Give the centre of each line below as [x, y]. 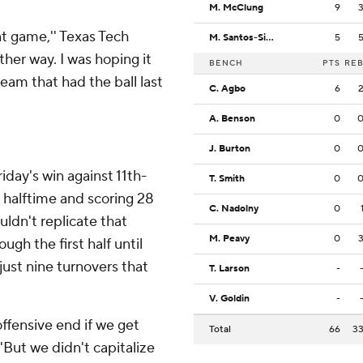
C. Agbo [227, 89]
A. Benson [232, 119]
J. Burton [230, 149]
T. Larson [229, 269]
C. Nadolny [234, 209]
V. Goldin [229, 299]
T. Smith [227, 179]
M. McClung [236, 8]
